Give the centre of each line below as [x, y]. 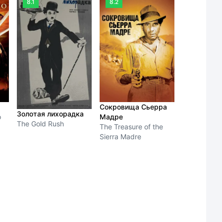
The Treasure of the [132, 126]
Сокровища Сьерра [134, 107]
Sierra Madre [121, 136]
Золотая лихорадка [51, 113]
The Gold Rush [41, 123]
